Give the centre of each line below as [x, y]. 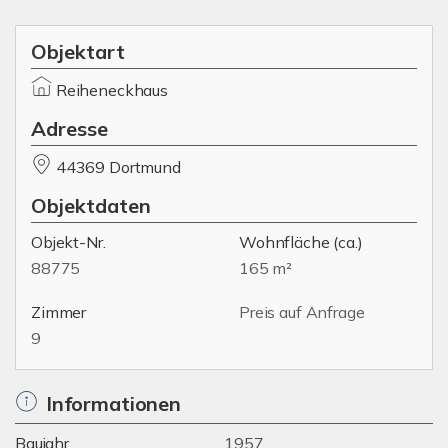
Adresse [69, 128]
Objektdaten [91, 205]
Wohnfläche [284, 242]
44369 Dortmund [118, 167]
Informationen [113, 403]
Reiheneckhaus [111, 90]
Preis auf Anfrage [302, 312]
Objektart [78, 51]
